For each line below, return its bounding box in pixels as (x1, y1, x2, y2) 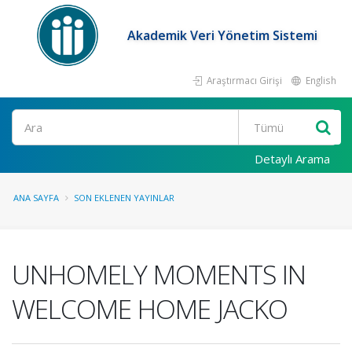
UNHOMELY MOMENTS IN (12, 256, 306, 292)
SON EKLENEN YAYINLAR (74, 192, 174, 203)
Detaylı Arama (255, 151, 330, 167)
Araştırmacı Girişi (204, 74, 282, 86)
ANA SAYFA (13, 192, 59, 203)
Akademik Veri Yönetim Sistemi (127, 27, 318, 44)
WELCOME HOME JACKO (12, 291, 288, 327)
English (303, 74, 336, 86)
